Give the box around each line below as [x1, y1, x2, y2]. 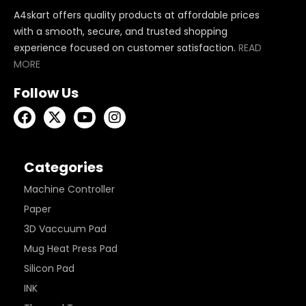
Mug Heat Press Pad [24, 242, 117, 255]
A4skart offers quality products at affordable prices [14, 8, 260, 22]
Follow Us [14, 83, 79, 102]
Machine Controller [24, 182, 115, 196]
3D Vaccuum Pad [24, 222, 107, 236]
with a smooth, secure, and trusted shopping [14, 25, 227, 38]
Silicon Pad [24, 262, 74, 275]
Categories [24, 158, 103, 177]
